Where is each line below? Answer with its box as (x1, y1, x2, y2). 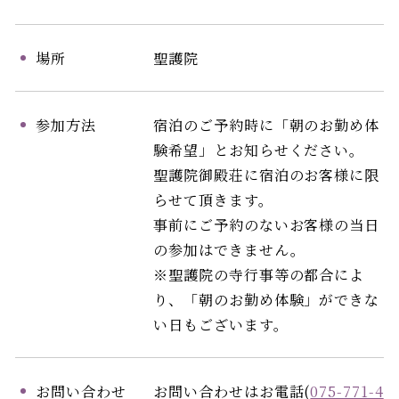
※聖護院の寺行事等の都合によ (153, 263, 365, 285)
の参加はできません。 (153, 238, 305, 260)
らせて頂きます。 (153, 188, 273, 210)
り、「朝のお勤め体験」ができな (153, 288, 380, 310)
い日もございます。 (153, 313, 289, 335)
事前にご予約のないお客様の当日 (153, 213, 380, 235)
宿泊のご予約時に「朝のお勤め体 (153, 113, 380, 135)
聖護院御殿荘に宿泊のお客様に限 (153, 163, 380, 185)
